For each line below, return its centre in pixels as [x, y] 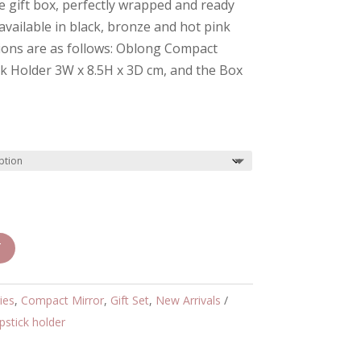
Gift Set [130, 300]
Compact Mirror [63, 300]
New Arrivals [189, 300]
